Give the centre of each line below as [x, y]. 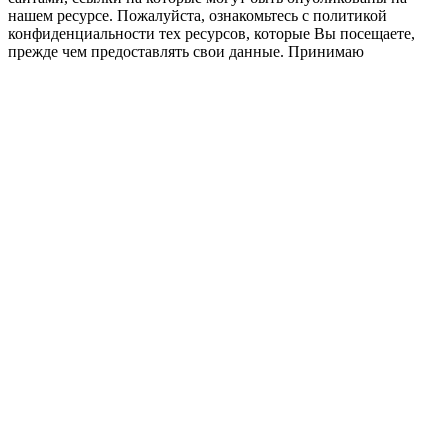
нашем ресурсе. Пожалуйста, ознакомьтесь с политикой [197, 15]
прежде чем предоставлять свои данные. [148, 51]
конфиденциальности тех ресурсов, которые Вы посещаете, [211, 33]
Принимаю [326, 51]
